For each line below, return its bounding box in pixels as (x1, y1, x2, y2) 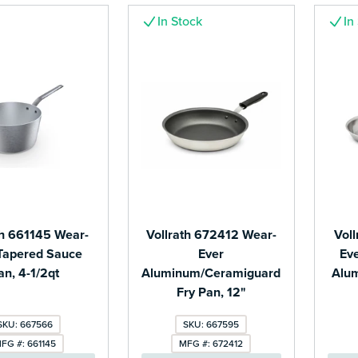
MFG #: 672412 (179, 338, 244, 350)
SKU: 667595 (183, 319, 240, 331)
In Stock (157, 13, 202, 30)
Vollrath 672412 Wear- (145, 227, 276, 244)
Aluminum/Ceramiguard (141, 265, 281, 282)
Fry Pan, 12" (176, 284, 246, 301)
